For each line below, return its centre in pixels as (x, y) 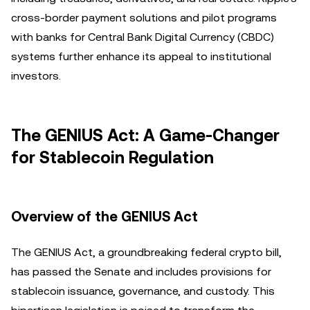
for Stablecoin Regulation (112, 158)
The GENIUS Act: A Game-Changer (145, 136)
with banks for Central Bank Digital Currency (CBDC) (143, 37)
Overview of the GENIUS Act (104, 217)
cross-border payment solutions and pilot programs (144, 18)
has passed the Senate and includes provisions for (141, 272)
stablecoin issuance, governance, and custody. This (143, 291)
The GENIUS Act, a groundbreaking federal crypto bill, (146, 252)
